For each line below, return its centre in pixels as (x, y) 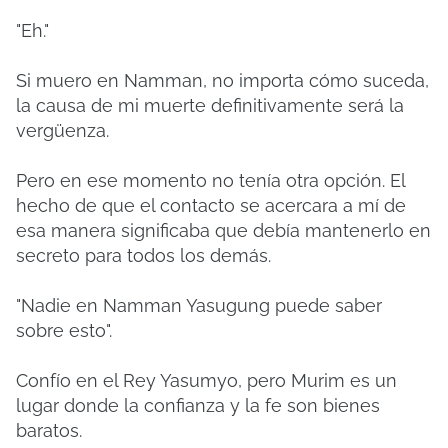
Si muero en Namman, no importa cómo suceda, (222, 80)
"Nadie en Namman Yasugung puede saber (199, 305)
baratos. (49, 430)
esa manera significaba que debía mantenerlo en (223, 230)
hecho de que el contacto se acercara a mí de (211, 205)
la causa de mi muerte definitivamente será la (210, 105)
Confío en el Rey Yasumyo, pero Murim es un (206, 380)
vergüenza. (62, 130)
